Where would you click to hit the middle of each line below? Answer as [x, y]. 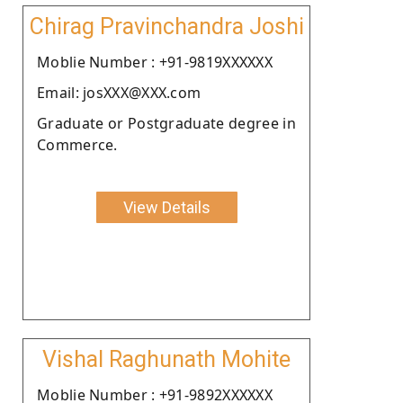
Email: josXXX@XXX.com [119, 92]
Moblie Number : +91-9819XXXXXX [155, 62]
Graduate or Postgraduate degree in [166, 123]
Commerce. [77, 144]
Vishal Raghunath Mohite [166, 359]
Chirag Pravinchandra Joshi [166, 26]
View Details [166, 207]
